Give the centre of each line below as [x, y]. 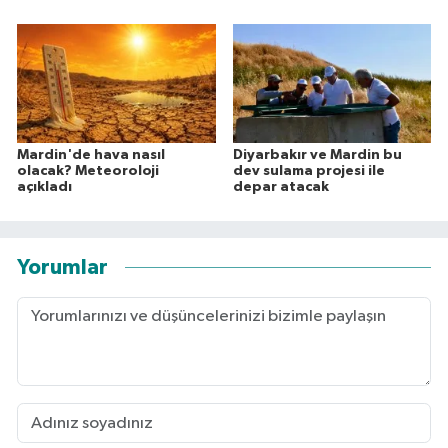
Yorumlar [62, 267]
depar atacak [280, 187]
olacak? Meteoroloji [88, 171]
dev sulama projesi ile [308, 171]
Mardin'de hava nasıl [91, 155]
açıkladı [44, 187]
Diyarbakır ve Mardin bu [317, 155]
